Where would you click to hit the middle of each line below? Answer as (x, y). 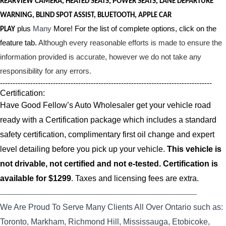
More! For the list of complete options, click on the (134, 29)
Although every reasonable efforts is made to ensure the (130, 43)
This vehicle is (194, 149)
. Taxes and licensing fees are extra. (135, 179)
